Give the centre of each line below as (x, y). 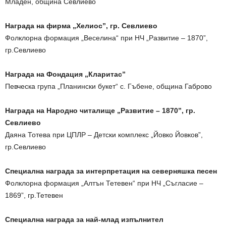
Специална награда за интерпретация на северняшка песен (111, 171)
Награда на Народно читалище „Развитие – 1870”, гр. (100, 110)
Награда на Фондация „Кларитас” (65, 74)
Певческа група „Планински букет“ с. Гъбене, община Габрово (108, 86)
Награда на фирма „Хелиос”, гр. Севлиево (81, 25)
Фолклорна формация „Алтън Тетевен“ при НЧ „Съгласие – (104, 183)
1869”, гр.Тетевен (34, 195)
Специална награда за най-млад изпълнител (84, 219)
